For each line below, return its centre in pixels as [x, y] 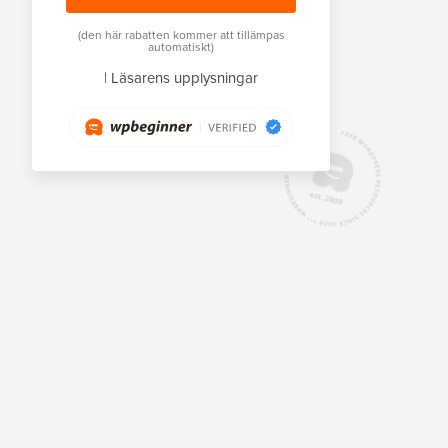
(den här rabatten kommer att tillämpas [181, 34]
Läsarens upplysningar [184, 77]
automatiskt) [181, 46]
